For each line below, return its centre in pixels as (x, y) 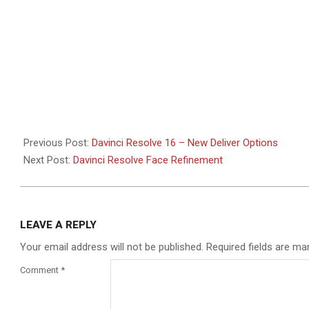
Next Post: (48, 160)
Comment (40, 270)
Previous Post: (58, 143)
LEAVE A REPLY (58, 225)
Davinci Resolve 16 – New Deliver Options (185, 143)
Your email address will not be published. (112, 247)
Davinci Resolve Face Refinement (148, 160)
